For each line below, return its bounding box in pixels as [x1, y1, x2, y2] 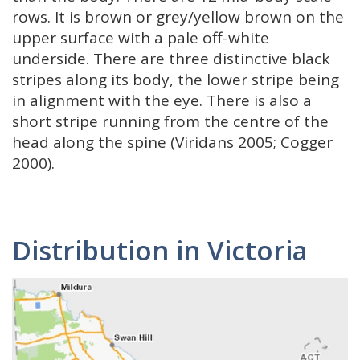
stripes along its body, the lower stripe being [12, 69, 339, 90]
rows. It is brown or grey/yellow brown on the [12, 6, 344, 27]
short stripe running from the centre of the [12, 111, 329, 132]
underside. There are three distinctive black [12, 48, 329, 69]
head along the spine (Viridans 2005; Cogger [12, 132, 333, 153]
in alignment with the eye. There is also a [12, 90, 312, 111]
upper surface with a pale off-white [12, 27, 269, 48]
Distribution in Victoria [12, 232, 308, 268]
